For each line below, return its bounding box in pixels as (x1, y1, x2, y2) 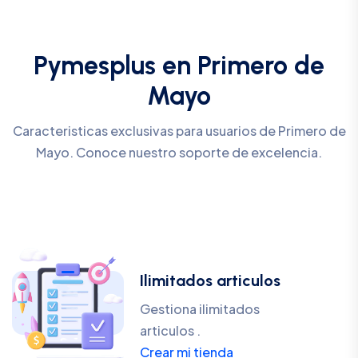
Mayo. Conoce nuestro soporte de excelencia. (36, 144, 322, 161)
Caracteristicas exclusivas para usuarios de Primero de (12, 122, 346, 140)
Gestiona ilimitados (140, 300, 260, 318)
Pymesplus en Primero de (34, 50, 324, 81)
